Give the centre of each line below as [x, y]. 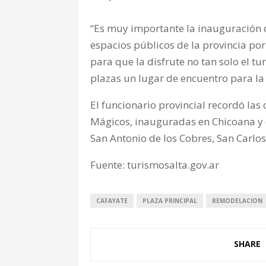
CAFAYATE [112, 201]
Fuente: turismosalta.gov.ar [155, 165]
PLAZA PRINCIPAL [170, 201]
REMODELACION [237, 201]
